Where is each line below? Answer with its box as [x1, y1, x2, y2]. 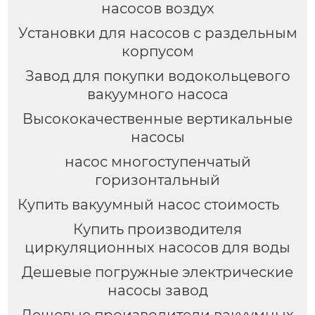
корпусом [121, 42, 194, 60]
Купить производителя [73, 220, 242, 238]
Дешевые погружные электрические [22, 263, 293, 281]
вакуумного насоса [86, 85, 229, 103]
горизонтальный [95, 171, 220, 188]
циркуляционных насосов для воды [25, 238, 290, 256]
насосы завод [107, 281, 208, 299]
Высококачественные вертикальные [22, 110, 292, 127]
